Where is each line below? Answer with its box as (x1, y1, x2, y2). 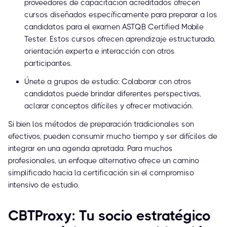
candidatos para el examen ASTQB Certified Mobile (24, 22, 204, 32)
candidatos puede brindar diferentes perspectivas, (24, 89, 201, 99)
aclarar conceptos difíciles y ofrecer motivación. (24, 101, 193, 111)
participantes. (24, 59, 72, 68)
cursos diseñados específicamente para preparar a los (24, 10, 217, 20)
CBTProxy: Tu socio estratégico (8, 207, 211, 224)
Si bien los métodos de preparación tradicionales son (8, 120, 194, 129)
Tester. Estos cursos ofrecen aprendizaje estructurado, (24, 34, 215, 44)
